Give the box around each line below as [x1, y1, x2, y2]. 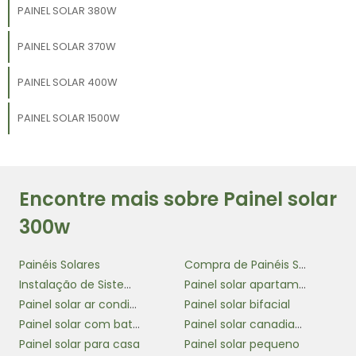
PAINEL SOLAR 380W [17, 2, 117, 18]
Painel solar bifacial [184, 296, 290, 312]
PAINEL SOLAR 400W [17, 74, 118, 90]
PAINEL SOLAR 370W [17, 38, 116, 54]
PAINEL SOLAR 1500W [17, 110, 120, 126]
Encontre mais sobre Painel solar [19, 185, 337, 212]
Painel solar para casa [19, 335, 140, 352]
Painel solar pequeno [184, 335, 300, 352]
